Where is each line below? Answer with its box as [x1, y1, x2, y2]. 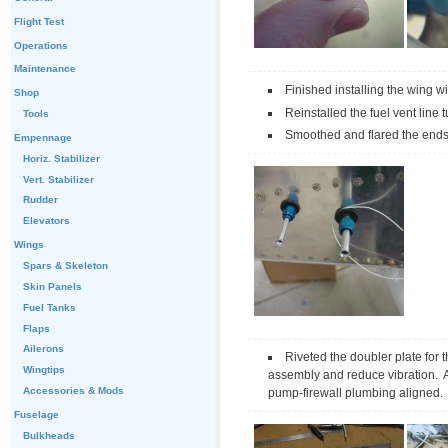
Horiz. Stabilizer [22, 152, 100, 164]
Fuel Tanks [22, 301, 76, 313]
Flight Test [13, 15, 64, 27]
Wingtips [22, 364, 65, 376]
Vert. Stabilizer [22, 173, 94, 185]
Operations [13, 39, 68, 51]
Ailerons [22, 343, 64, 355]
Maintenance [13, 63, 76, 75]
